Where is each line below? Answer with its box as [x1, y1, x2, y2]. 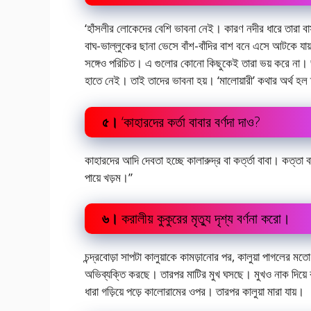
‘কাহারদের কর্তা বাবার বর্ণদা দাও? [118, 112, 260, 131]
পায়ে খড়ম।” [85, 169, 133, 185]
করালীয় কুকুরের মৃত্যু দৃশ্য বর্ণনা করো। [118, 209, 290, 228]
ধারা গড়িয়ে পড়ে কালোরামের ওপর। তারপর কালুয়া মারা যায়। [85, 283, 304, 300]
